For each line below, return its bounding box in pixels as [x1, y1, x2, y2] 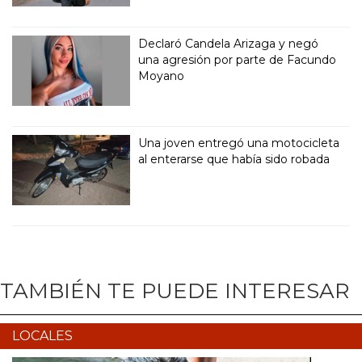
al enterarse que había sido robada [138, 152, 330, 167]
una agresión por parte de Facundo [138, 53, 337, 68]
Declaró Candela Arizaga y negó [138, 36, 319, 52]
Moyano [138, 69, 185, 84]
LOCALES [12, 328, 73, 344]
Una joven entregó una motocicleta [138, 136, 340, 151]
